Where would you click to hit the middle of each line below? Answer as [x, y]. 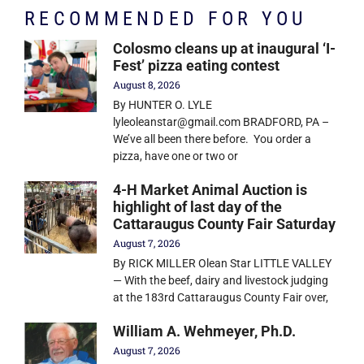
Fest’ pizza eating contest [197, 65]
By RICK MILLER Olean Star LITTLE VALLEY [223, 263]
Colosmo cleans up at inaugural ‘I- [225, 48]
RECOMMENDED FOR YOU [166, 18]
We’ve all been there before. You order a [212, 139]
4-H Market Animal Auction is [210, 189]
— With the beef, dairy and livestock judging [221, 280]
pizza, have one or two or [176, 156]
